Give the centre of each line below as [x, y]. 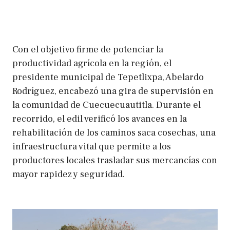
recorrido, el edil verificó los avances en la [100, 119]
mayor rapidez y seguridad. [69, 174]
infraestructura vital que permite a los [92, 146]
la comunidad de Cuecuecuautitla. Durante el [107, 105]
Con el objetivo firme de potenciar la [88, 49]
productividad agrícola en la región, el [92, 63]
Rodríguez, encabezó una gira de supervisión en [113, 91]
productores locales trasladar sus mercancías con [115, 160]
